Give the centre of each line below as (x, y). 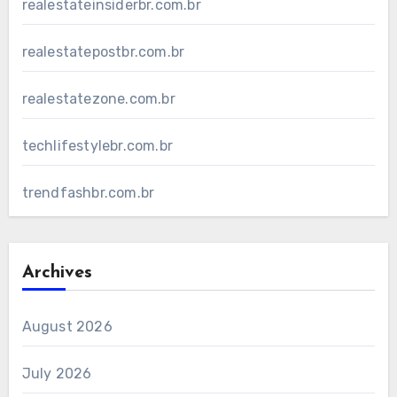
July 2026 (57, 373)
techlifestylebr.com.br (97, 145)
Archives (57, 272)
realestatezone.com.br (98, 98)
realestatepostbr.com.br (103, 51)
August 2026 (67, 326)
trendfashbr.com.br (88, 192)
